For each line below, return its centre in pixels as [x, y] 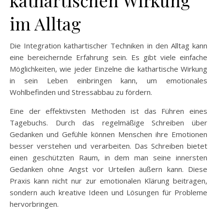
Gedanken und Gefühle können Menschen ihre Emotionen [108, 134]
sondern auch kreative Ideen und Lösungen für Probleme [108, 192]
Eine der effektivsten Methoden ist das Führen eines [108, 111]
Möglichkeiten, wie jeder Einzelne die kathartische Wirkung [108, 69]
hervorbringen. [34, 204]
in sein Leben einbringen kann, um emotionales [108, 80]
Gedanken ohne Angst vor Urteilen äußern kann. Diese [108, 169]
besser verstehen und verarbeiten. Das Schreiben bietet [108, 146]
